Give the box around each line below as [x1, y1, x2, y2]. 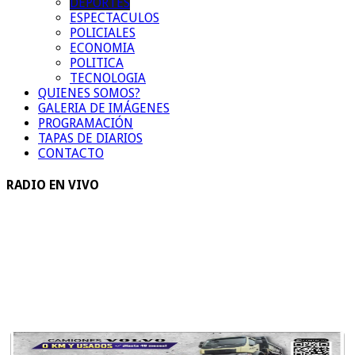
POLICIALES [70, 25, 136, 40]
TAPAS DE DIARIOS [38, 130, 143, 146]
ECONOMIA [70, 40, 135, 55]
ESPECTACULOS [70, 10, 159, 25]
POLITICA [70, 55, 124, 71]
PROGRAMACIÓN [38, 115, 133, 131]
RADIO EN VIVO [6, 177, 99, 193]
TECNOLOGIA [70, 70, 146, 86]
